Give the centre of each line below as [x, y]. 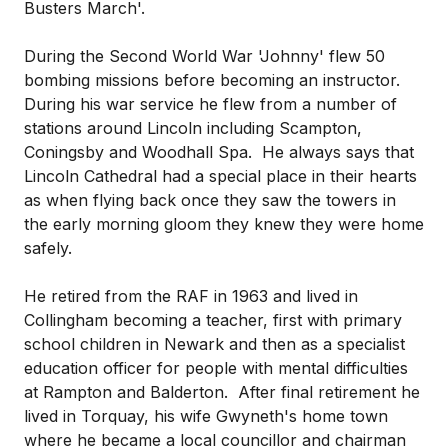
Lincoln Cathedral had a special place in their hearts [220, 176]
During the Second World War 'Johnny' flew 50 [204, 56]
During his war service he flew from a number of [210, 104]
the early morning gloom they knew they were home [224, 224]
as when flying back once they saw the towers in [210, 200]
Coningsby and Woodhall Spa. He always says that [219, 152]
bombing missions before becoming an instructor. [212, 80]
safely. [48, 248]
